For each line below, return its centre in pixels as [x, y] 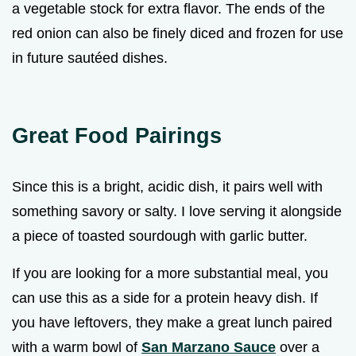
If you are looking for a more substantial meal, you [170, 273]
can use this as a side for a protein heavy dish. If [165, 298]
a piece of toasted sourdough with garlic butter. [160, 236]
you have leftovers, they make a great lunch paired [172, 322]
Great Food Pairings [117, 135]
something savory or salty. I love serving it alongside [177, 211]
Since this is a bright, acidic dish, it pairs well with [167, 186]
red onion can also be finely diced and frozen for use [178, 33]
